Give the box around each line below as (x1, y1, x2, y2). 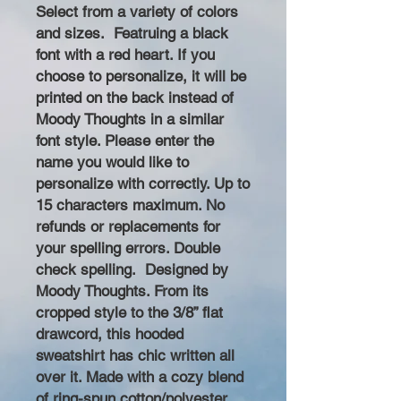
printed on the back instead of (36, 89, 234, 107)
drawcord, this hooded (36, 325, 183, 343)
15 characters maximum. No (36, 196, 225, 214)
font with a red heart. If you (36, 46, 215, 64)
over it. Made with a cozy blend (36, 368, 243, 386)
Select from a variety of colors (36, 3, 238, 21)
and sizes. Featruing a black (36, 24, 228, 42)
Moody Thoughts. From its (36, 282, 209, 300)
